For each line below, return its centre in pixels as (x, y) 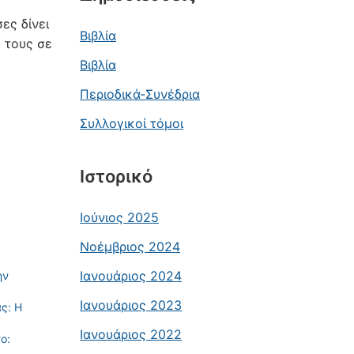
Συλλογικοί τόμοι (132, 123)
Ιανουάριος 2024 (131, 276)
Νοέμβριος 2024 (130, 247)
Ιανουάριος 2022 (131, 334)
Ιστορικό (116, 176)
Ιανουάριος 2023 (131, 305)
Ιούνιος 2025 (119, 217)
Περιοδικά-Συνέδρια (140, 94)
